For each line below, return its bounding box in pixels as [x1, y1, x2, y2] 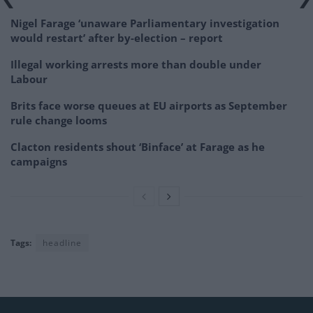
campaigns [10, 154, 67, 168]
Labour [10, 71, 48, 86]
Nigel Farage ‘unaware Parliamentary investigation [10, 15, 279, 30]
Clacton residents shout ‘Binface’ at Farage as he [10, 139, 265, 154]
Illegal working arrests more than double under [10, 57, 261, 71]
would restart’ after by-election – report [10, 30, 223, 45]
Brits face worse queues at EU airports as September [10, 98, 287, 112]
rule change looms [10, 112, 107, 127]
